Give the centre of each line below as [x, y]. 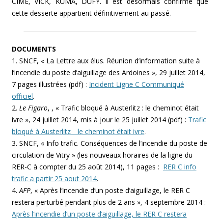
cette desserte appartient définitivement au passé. [91, 13]
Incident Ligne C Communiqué [137, 84]
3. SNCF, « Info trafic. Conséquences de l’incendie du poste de [110, 143]
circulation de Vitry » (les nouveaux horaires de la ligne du [102, 155]
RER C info [180, 167]
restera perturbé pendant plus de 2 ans [74, 202]
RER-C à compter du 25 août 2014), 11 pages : [87, 167]
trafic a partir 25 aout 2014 [54, 179]
